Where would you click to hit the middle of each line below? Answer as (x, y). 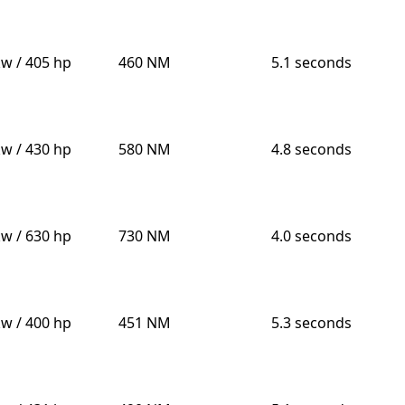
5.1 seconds (311, 63)
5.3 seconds (311, 323)
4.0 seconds (311, 236)
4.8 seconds (311, 150)
